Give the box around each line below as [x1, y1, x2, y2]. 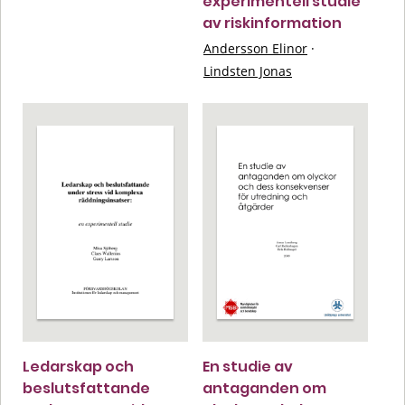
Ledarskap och [23, 355, 134, 377]
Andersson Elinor [203, 39, 307, 57]
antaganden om [202, 377, 326, 399]
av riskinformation [202, 12, 342, 33]
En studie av [202, 355, 293, 377]
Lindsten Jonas [203, 61, 292, 80]
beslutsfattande [23, 377, 150, 399]
